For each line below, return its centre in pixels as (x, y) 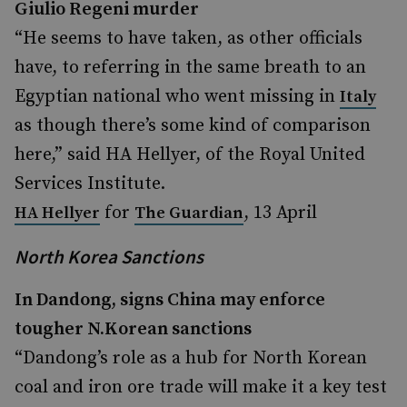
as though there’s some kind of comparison (193, 126)
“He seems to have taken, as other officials (189, 39)
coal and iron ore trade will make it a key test (201, 387)
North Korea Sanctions (109, 257)
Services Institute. (90, 184)
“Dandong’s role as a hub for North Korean (191, 358)
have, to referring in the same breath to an (190, 68)
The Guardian (189, 213)
